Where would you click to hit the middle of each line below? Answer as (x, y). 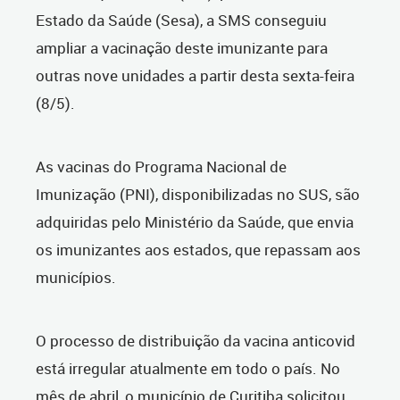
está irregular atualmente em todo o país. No (188, 369)
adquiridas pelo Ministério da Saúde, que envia (195, 222)
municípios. (76, 278)
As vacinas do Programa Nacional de (161, 167)
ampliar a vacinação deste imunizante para (182, 48)
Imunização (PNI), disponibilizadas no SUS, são (198, 195)
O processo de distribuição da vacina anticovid (196, 341)
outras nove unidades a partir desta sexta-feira (195, 76)
